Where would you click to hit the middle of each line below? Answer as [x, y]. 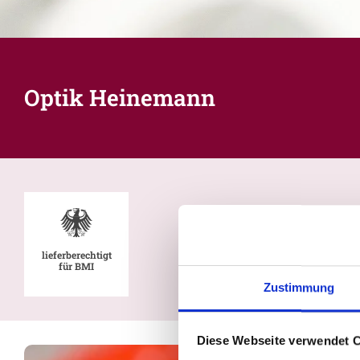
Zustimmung [299, 288]
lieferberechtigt [76, 254]
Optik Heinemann [120, 97]
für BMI [76, 266]
